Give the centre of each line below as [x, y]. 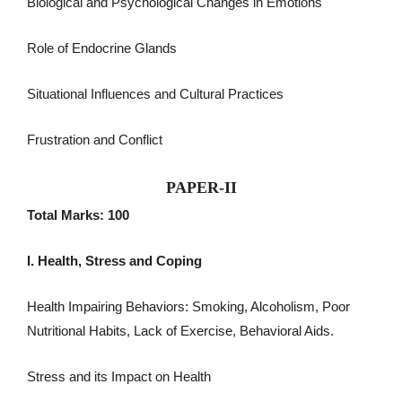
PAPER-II [201, 187]
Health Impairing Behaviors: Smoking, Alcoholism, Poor [188, 306]
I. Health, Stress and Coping [114, 260]
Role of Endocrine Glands [102, 48]
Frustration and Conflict [95, 139]
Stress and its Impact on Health [119, 376]
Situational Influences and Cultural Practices [155, 93]
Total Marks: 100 [78, 214]
